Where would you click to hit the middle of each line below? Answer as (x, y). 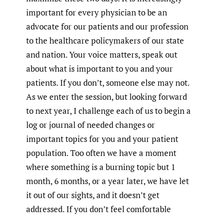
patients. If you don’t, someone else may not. (108, 83)
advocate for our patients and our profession (107, 27)
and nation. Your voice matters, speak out (102, 55)
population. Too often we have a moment (101, 153)
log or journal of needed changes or (91, 125)
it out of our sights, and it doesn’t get (93, 195)
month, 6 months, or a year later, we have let (108, 181)
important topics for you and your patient (102, 139)
